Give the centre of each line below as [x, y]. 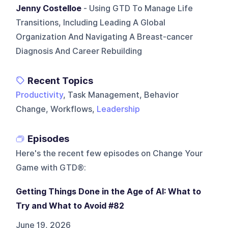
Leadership [119, 109]
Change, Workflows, [56, 109]
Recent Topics [61, 80]
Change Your [178, 153]
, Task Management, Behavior [121, 95]
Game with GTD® [50, 167]
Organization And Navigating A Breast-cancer [105, 37]
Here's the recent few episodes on [83, 153]
